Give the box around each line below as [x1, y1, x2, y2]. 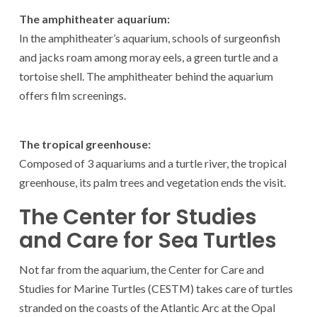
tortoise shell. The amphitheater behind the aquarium [19, 69, 273, 83]
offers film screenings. [19, 88, 126, 102]
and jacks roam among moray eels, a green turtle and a [19, 50, 278, 64]
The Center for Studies [19, 202, 257, 232]
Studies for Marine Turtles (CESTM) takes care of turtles [19, 281, 293, 295]
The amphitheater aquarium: [19, 11, 170, 25]
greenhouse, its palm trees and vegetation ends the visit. [19, 175, 286, 189]
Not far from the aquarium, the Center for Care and [19, 262, 264, 276]
